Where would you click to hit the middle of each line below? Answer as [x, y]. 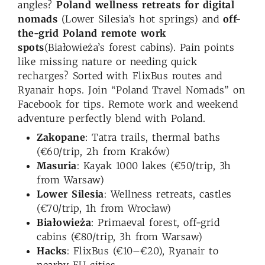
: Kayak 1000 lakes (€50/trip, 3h [154, 166]
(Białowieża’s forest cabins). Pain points [139, 48]
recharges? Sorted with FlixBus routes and [120, 76]
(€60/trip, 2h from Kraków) [103, 152]
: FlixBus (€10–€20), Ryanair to [142, 251]
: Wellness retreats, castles [168, 194]
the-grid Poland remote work [92, 33]
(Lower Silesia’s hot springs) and [140, 19]
